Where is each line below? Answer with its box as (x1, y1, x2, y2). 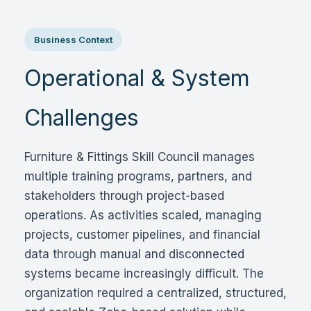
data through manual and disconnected (24, 247, 244, 261)
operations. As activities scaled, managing (24, 208, 262, 222)
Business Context (34, 34, 112, 45)
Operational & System (24, 65, 250, 92)
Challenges (24, 104, 139, 131)
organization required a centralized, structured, (24, 286, 287, 300)
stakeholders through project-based (24, 189, 224, 203)
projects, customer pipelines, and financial (24, 228, 260, 242)
